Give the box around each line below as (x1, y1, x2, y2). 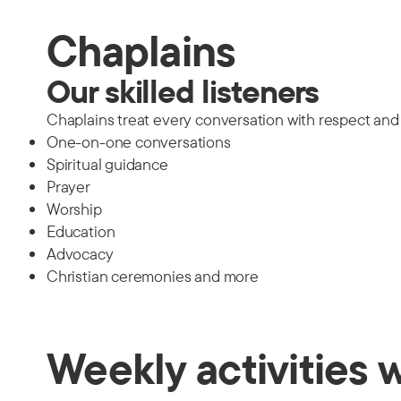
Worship (47, 198, 102, 219)
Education (47, 220, 115, 242)
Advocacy (47, 243, 114, 264)
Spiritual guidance (47, 153, 168, 175)
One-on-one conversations (47, 131, 231, 152)
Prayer (47, 175, 90, 197)
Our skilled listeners (47, 70, 320, 111)
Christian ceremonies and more (47, 265, 259, 286)
